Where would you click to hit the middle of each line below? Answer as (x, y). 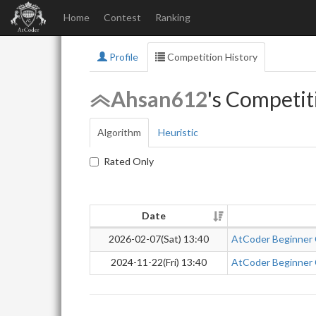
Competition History (211, 57)
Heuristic (178, 132)
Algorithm (119, 132)
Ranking (173, 17)
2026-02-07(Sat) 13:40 (159, 239)
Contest (122, 17)
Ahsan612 (159, 99)
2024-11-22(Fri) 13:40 (159, 262)
